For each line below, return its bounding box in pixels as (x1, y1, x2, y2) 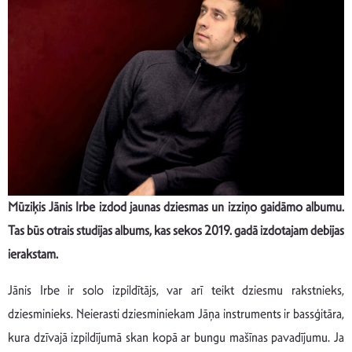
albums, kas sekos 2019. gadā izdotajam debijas (115, 222, 344, 240)
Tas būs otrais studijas (8, 222, 115, 240)
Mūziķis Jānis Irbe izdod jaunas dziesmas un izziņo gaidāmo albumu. (8, 199, 344, 216)
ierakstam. (8, 246, 58, 263)
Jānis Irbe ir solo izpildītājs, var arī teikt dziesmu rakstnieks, (8, 282, 344, 299)
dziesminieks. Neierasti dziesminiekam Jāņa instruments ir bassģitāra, (8, 306, 344, 323)
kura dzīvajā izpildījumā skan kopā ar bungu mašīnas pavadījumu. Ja (8, 329, 344, 346)
